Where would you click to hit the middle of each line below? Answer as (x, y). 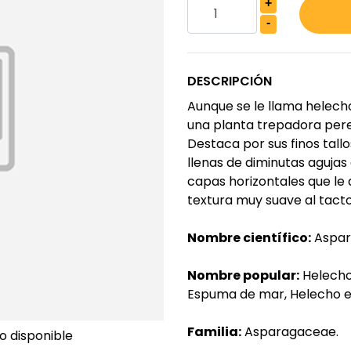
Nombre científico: (249, 238)
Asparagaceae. (290, 332)
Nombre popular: (243, 275)
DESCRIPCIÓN (230, 81)
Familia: (214, 332)
